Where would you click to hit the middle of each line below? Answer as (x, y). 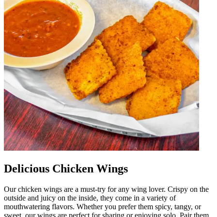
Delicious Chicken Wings (66, 168)
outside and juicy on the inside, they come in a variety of (90, 198)
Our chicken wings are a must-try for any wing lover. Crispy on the (106, 189)
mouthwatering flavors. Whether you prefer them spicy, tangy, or (102, 206)
